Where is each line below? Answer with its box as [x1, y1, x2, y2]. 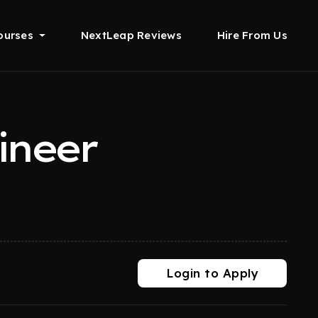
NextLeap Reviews [80, 28, 182, 42]
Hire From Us [216, 28, 287, 42]
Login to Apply [166, 265, 258, 280]
